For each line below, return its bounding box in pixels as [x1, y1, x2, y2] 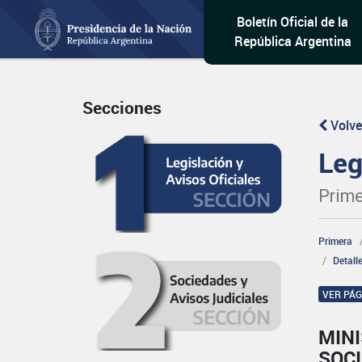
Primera [318, 234, 353, 247]
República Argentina [234, 32, 351, 50]
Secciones [82, 96, 162, 120]
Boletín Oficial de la [237, 13, 349, 31]
